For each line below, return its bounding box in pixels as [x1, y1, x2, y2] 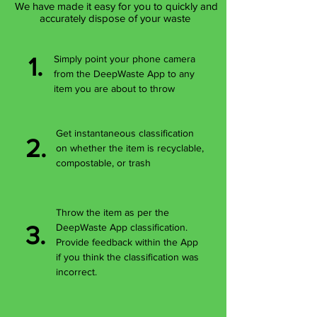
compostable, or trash [56, 157, 151, 168]
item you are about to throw [54, 83, 178, 94]
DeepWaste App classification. [56, 221, 188, 233]
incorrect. [56, 266, 97, 277]
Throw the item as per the [56, 207, 169, 218]
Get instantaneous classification [56, 127, 194, 139]
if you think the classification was [56, 251, 199, 263]
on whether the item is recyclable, [56, 142, 204, 154]
